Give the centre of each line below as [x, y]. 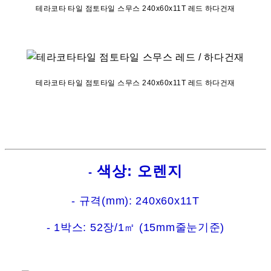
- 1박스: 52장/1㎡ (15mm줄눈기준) [135, 228]
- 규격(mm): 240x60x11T [135, 201]
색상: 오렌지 [138, 171]
